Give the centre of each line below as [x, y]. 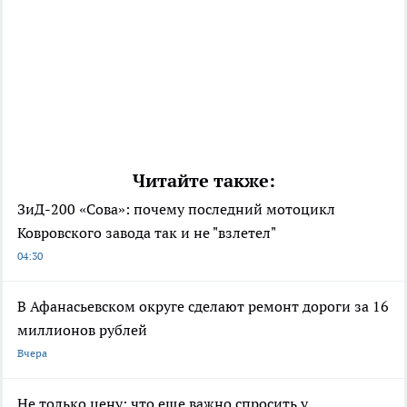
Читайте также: [203, 180]
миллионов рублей [82, 329]
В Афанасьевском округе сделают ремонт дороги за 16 [203, 306]
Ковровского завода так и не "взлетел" [147, 232]
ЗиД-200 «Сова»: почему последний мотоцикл [176, 208]
